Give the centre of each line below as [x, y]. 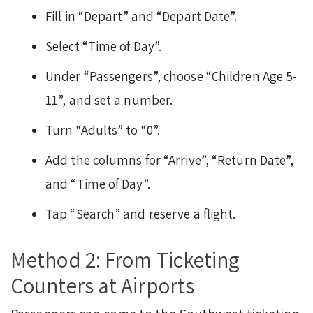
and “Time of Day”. [98, 184]
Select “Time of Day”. [104, 46]
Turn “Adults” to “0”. [103, 130]
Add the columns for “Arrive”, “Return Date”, [170, 160]
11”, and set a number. [109, 100]
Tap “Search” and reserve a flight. [141, 214]
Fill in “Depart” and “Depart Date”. [141, 16]
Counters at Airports [103, 286]
